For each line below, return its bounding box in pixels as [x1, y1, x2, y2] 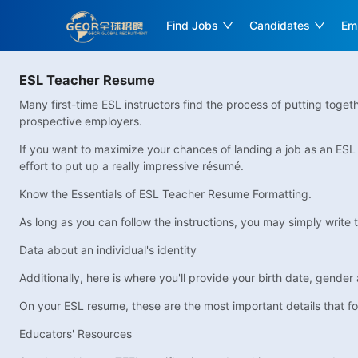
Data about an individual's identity [19, 243, 197, 257]
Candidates [249, 18, 311, 32]
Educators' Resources [19, 327, 132, 341]
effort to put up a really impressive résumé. [19, 159, 244, 173]
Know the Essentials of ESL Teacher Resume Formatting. [19, 187, 312, 201]
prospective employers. [19, 114, 142, 129]
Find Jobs [166, 18, 219, 32]
